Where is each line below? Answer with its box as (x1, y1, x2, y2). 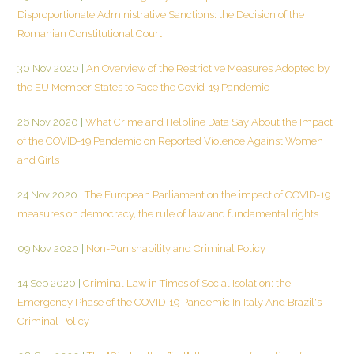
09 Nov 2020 (17, 242, 79, 254)
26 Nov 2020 (17, 115, 78, 128)
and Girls (17, 153, 59, 166)
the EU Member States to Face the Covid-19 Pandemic (17, 81, 269, 93)
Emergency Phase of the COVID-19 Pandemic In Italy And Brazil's (17, 296, 322, 308)
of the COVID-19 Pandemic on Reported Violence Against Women (17, 134, 323, 147)
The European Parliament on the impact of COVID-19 (82, 188, 330, 201)
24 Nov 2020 (17, 188, 77, 201)
